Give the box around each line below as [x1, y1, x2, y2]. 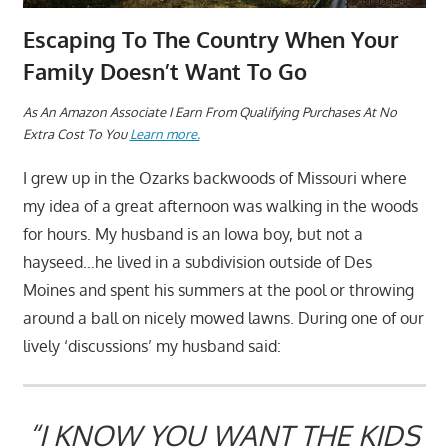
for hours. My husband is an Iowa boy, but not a [22, 224, 363, 245]
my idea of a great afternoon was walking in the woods [22, 196, 418, 217]
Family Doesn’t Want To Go [22, 56, 307, 85]
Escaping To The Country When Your [22, 24, 399, 53]
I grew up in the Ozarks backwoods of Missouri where [22, 168, 407, 189]
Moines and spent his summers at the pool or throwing [22, 280, 414, 301]
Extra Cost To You [22, 125, 127, 142]
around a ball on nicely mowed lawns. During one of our [22, 308, 424, 329]
